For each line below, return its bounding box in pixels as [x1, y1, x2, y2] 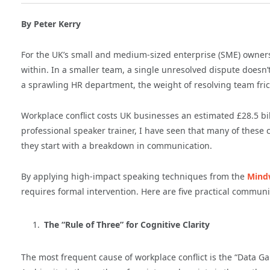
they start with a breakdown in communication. [21, 140, 212, 152]
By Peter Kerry [21, 18, 81, 30]
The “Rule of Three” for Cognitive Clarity [44, 218, 210, 230]
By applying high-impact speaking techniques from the [21, 171, 247, 183]
